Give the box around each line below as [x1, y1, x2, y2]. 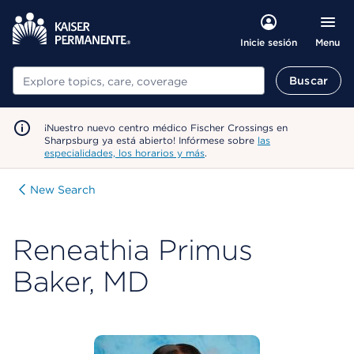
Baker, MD [13, 264, 149, 299]
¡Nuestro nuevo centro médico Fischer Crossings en [44, 122, 288, 134]
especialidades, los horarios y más [44, 147, 205, 159]
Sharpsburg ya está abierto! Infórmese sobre [44, 134, 258, 146]
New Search [30, 183, 96, 196]
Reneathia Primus [13, 232, 253, 267]
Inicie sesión [239, 36, 297, 48]
